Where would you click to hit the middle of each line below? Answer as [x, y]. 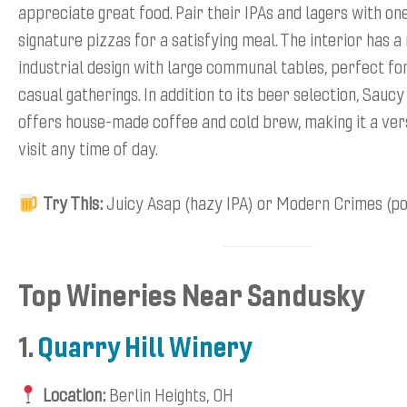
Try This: [72, 203]
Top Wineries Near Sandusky [192, 294]
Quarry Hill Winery [145, 346]
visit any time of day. [88, 148]
